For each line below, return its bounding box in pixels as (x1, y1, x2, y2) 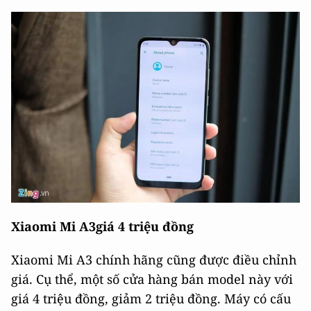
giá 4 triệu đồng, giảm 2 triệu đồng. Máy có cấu (11, 289, 291, 307)
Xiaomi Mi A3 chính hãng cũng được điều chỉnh (11, 251, 296, 268)
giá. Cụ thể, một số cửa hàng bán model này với (11, 270, 293, 287)
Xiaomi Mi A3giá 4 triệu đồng (11, 217, 194, 235)
